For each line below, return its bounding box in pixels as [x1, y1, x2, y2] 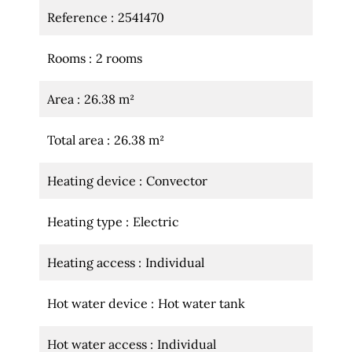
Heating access [47, 255, 138, 270]
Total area [47, 132, 107, 148]
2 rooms [96, 50, 142, 66]
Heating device [47, 173, 139, 189]
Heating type [47, 214, 126, 229]
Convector [146, 173, 207, 189]
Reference [47, 9, 111, 25]
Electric [133, 214, 179, 229]
